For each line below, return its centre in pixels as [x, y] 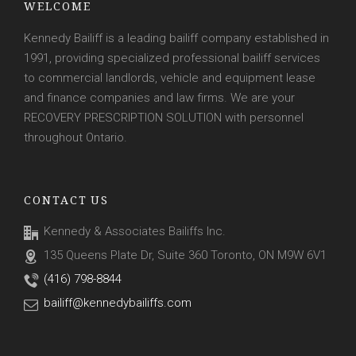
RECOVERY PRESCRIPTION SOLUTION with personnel [164, 118]
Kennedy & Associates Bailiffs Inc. [135, 231]
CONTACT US [66, 197]
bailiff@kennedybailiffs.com [118, 303]
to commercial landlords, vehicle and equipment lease [170, 78]
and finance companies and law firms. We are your [159, 98]
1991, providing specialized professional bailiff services [172, 58]
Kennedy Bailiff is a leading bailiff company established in [176, 38]
